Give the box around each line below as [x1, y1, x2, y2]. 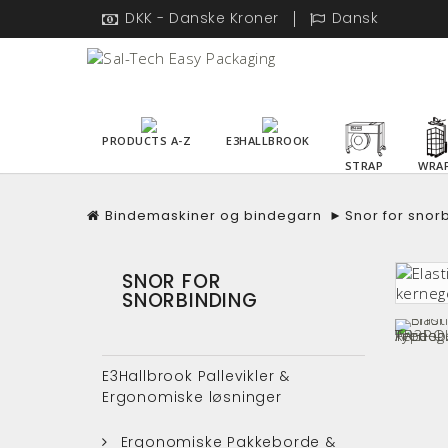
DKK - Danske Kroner [125, 8, 279, 28]
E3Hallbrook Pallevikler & [102, 365, 291, 386]
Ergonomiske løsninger [102, 386, 282, 407]
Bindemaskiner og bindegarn [105, 205, 322, 225]
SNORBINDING [122, 286, 258, 314]
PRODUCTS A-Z [102, 132, 191, 148]
